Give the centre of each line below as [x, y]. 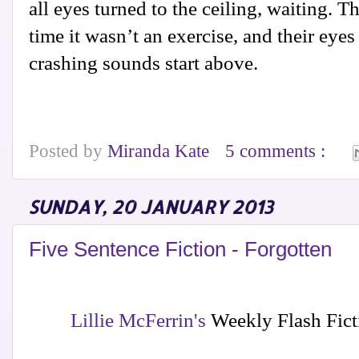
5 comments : [278, 151]
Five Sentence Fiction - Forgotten [180, 250]
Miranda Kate [161, 151]
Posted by [68, 151]
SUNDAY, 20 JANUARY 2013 [151, 208]
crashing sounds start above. [143, 63]
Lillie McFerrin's [138, 320]
